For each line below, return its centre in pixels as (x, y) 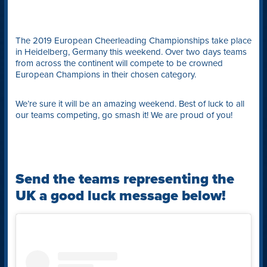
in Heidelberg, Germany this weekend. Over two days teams (131, 52)
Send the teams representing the (125, 179)
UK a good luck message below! (120, 195)
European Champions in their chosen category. (105, 74)
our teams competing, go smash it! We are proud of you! (124, 115)
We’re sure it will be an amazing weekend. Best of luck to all (130, 103)
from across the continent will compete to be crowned (119, 63)
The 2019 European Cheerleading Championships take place (133, 40)
